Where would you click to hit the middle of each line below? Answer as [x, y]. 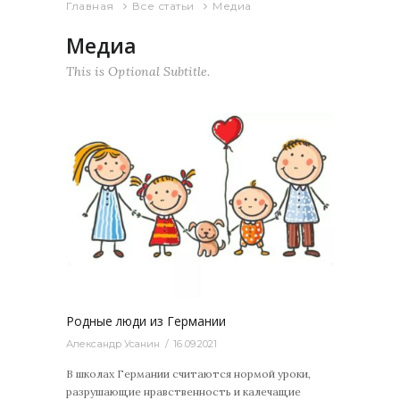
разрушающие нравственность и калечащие [183, 391]
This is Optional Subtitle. [138, 72]
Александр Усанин [113, 344]
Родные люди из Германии [146, 321]
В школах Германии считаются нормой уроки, [188, 373]
